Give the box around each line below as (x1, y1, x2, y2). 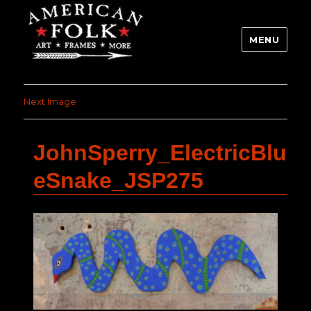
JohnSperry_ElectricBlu (33, 140, 287, 166)
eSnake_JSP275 (33, 168, 203, 194)
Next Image (24, 96, 77, 108)
